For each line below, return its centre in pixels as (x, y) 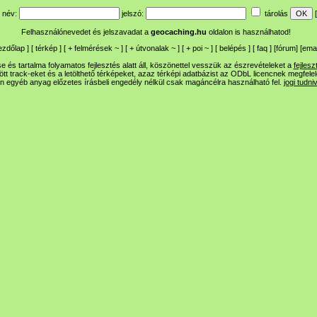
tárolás (276, 13)
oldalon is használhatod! (249, 32)
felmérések (93, 48)
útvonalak (152, 48)
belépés (233, 48)
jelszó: (133, 13)
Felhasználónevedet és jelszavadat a (86, 32)
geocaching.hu (178, 32)
